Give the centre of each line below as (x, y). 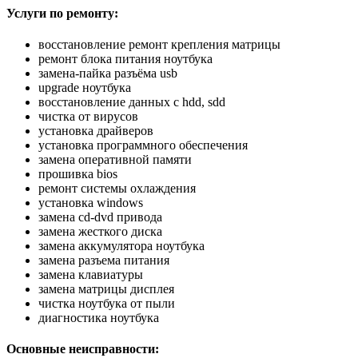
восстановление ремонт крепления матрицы (159, 44)
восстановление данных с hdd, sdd (132, 101)
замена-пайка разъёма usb (108, 73)
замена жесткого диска (100, 231)
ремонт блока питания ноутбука (125, 58)
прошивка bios (78, 173)
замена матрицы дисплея (106, 288)
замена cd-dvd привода (100, 217)
